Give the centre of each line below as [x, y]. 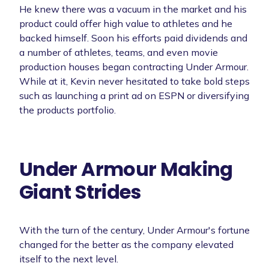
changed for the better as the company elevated [126, 244]
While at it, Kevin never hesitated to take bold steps [134, 81]
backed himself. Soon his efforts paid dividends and [133, 38]
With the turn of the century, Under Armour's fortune [134, 230]
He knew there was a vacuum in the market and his [133, 9]
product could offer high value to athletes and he [126, 23]
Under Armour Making [126, 169]
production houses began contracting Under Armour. [134, 66]
